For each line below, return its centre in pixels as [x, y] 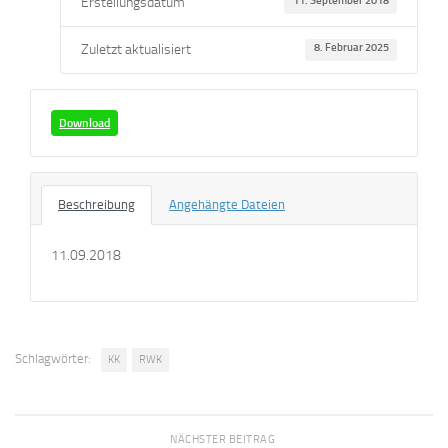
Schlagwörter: [53, 359]
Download [84, 123]
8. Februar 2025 [351, 48]
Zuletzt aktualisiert [136, 50]
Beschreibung [96, 205]
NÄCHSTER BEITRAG [224, 438]
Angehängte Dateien [227, 205]
